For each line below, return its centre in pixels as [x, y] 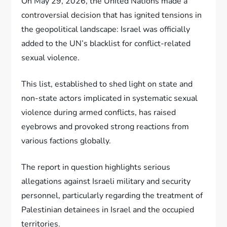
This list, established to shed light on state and [107, 84]
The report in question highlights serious [96, 167]
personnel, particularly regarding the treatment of [112, 195]
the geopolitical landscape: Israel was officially [106, 29]
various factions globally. [66, 141]
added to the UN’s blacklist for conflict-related [106, 43]
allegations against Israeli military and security [106, 181]
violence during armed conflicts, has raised [99, 112]
